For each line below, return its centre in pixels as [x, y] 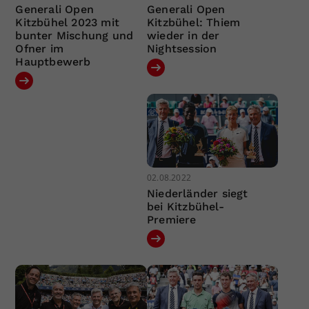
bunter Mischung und [74, 35]
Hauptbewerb [53, 61]
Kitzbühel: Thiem [193, 22]
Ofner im [40, 48]
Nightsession [182, 48]
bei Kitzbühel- [185, 207]
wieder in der [183, 35]
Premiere [171, 220]
